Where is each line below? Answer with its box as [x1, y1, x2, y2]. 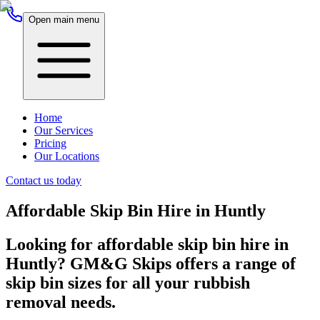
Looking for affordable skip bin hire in [6, 234, 289, 254]
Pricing [34, 137, 66, 149]
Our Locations [34, 150, 99, 162]
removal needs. [6, 292, 116, 311]
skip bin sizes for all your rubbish [6, 273, 250, 292]
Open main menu [29, 14, 99, 25]
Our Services [34, 124, 93, 136]
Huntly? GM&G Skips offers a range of [6, 254, 296, 273]
